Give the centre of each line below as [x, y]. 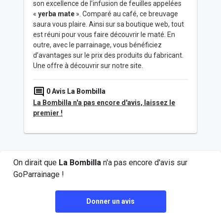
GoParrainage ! [39, 175]
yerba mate [56, 14]
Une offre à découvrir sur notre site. [88, 66]
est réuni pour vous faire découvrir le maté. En [104, 35]
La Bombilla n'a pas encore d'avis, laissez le [104, 103]
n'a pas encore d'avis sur [144, 163]
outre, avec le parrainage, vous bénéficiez [97, 45]
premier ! [48, 113]
